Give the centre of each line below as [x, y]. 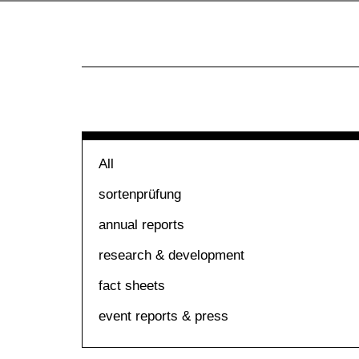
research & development [171, 255]
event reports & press [163, 316]
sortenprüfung [140, 194]
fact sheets [132, 286]
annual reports [141, 225]
